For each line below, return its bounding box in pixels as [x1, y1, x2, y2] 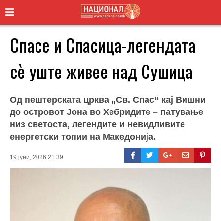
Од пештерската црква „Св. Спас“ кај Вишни [10, 94, 206, 105]
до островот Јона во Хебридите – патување [10, 107, 203, 117]
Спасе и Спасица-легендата [10, 31, 196, 58]
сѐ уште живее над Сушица [10, 57, 193, 84]
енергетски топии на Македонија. [10, 131, 156, 142]
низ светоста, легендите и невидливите [10, 119, 185, 129]
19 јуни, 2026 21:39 [10, 153, 63, 161]
